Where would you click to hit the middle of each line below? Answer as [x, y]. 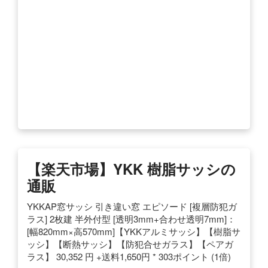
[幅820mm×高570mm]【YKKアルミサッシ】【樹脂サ [134, 231]
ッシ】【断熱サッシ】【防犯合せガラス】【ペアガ [130, 243]
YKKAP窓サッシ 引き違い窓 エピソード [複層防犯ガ [132, 206]
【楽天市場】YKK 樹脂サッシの [131, 168]
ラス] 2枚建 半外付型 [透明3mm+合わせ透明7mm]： [131, 218]
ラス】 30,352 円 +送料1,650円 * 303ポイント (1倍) [129, 256]
